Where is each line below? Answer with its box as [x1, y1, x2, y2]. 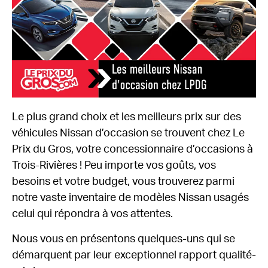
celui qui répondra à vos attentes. [12, 208, 173, 220]
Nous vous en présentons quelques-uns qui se [12, 233, 235, 245]
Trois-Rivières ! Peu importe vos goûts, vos [12, 160, 216, 171]
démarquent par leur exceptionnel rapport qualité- [12, 249, 256, 261]
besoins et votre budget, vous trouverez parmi [12, 176, 234, 187]
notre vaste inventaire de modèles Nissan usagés [12, 192, 249, 203]
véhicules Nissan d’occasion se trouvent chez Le [12, 127, 245, 139]
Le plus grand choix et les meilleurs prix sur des [12, 111, 241, 123]
